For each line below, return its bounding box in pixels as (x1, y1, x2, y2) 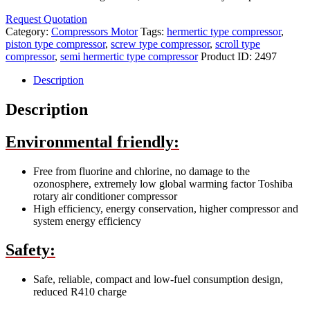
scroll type (215, 37, 260, 50)
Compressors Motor (51, 25, 138, 37)
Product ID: (201, 50, 255, 62)
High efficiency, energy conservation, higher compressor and (33, 202, 298, 215)
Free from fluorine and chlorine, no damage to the (33, 165, 250, 177)
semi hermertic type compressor (60, 50, 198, 62)
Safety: (6, 241, 55, 259)
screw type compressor (111, 37, 210, 50)
